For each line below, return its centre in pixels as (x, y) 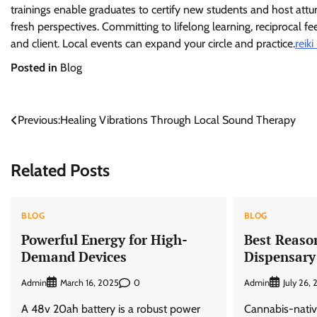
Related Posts (60, 170)
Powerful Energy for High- (104, 239)
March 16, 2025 (90, 283)
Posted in (35, 68)
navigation (48, 149)
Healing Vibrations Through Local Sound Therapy (178, 120)
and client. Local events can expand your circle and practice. (153, 44)
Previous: (39, 120)
